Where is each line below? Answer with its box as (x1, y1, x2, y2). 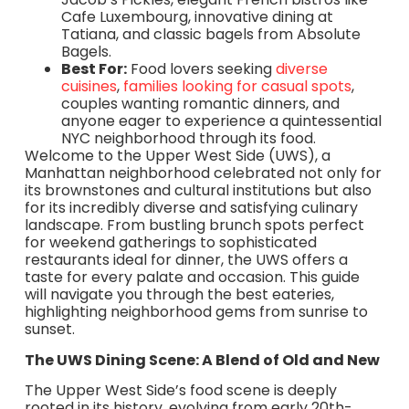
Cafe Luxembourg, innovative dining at (60, 6, 333, 28)
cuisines (60, 76, 117, 98)
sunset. (24, 319, 75, 341)
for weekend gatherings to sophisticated (24, 232, 317, 254)
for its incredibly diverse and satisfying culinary (24, 197, 358, 219)
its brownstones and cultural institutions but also (24, 180, 372, 202)
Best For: (60, 58, 127, 80)
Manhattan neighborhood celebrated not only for (24, 163, 382, 184)
